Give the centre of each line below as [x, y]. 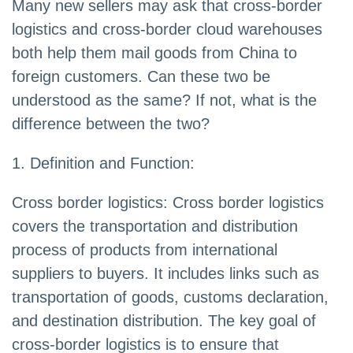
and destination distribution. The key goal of [164, 321]
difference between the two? [111, 124]
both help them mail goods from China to [154, 53]
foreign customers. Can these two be [141, 77]
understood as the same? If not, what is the [164, 100]
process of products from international [145, 250]
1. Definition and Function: [103, 163]
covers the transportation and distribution [155, 227]
